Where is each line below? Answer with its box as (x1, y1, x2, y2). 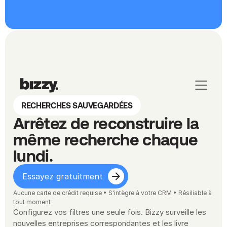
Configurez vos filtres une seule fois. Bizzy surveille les (13, 207, 206, 217)
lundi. (13, 146, 53, 165)
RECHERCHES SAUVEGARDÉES (21, 101, 133, 110)
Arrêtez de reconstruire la (13, 114, 199, 133)
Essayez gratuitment (22, 171, 103, 181)
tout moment (13, 198, 51, 206)
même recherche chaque (13, 130, 198, 149)
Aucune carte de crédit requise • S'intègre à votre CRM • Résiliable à (13, 189, 212, 197)
